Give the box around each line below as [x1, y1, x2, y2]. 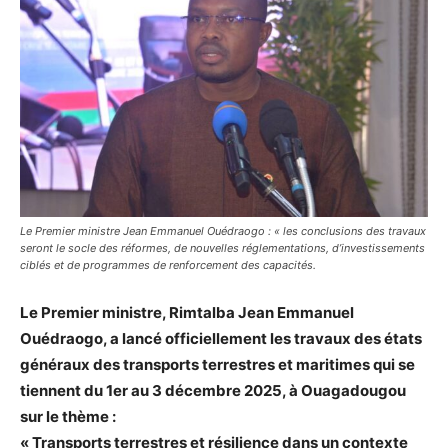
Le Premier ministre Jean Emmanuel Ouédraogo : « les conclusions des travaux [20, 223, 426, 238]
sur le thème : [20, 406, 116, 426]
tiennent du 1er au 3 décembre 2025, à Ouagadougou [20, 380, 406, 400]
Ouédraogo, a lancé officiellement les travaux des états [20, 328, 422, 348]
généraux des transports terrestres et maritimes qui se [20, 354, 415, 374]
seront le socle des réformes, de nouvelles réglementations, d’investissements [20, 240, 425, 255]
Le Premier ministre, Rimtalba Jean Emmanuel [20, 302, 354, 322]
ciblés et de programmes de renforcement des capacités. [20, 257, 316, 272]
